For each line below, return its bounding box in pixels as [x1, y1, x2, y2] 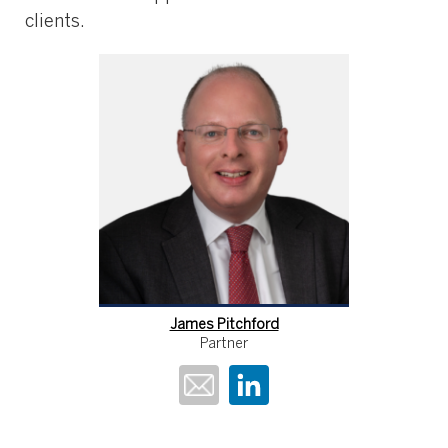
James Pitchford [169, 319, 279, 333]
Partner [200, 338, 248, 352]
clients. [25, 14, 85, 32]
